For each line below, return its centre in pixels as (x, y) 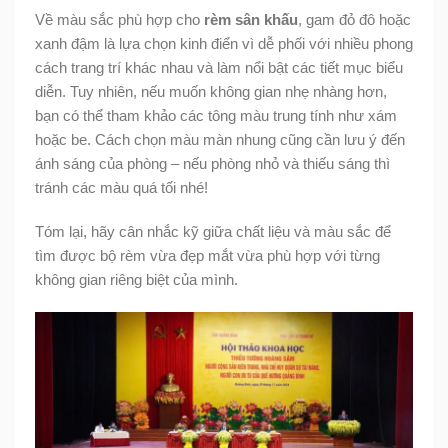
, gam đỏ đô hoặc (354, 19)
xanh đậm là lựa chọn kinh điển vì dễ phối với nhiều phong (224, 43)
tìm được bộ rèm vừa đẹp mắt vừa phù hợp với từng (207, 255)
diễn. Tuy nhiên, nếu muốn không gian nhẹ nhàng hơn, (211, 91)
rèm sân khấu (251, 19)
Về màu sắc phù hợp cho (119, 19)
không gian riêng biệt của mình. (136, 279)
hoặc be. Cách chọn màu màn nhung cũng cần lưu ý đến (220, 139)
